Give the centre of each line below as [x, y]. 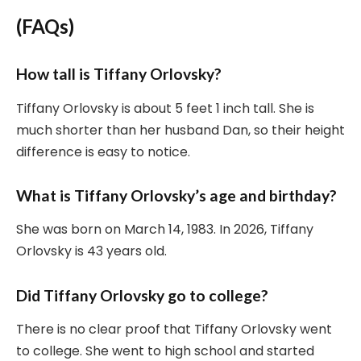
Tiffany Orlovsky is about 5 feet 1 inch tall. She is [165, 108]
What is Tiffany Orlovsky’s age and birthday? [176, 195]
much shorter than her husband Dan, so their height [180, 130]
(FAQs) [45, 27]
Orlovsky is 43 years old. [91, 251]
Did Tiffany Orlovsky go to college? [142, 295]
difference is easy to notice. [103, 151]
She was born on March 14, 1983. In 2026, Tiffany [165, 230]
